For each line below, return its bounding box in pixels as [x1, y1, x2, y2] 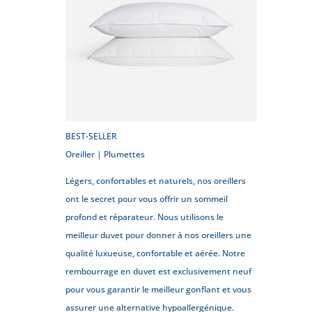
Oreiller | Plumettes [65, 148, 146, 160]
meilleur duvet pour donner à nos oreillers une [65, 228, 252, 241]
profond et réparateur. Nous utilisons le [65, 210, 224, 223]
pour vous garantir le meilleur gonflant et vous [65, 283, 252, 295]
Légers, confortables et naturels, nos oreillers [65, 174, 247, 187]
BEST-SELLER [65, 130, 118, 142]
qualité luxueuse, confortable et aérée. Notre [65, 247, 246, 259]
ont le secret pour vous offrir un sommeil [65, 192, 228, 205]
